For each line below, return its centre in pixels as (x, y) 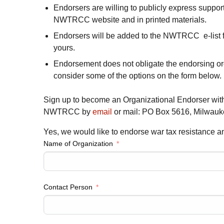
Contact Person (68, 187)
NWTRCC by (68, 112)
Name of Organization (78, 144)
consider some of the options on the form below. (137, 76)
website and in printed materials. (148, 20)
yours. (64, 48)
